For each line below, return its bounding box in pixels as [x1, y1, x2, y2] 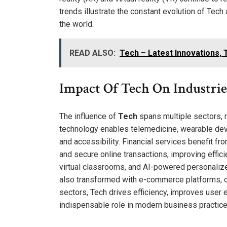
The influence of [59, 111, 118, 121]
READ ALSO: [69, 48, 116, 58]
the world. [59, 19, 94, 29]
